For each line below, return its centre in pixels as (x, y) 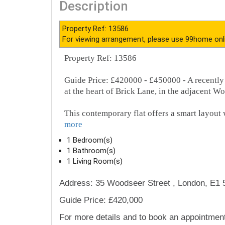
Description (94, 44)
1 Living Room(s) (95, 199)
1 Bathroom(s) (91, 189)
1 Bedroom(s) (90, 178)
